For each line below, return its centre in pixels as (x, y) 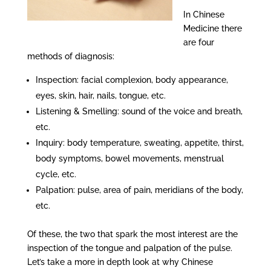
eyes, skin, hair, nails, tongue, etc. (100, 96)
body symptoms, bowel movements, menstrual (129, 158)
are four (198, 42)
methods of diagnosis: (70, 56)
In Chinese (204, 15)
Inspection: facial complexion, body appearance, (132, 80)
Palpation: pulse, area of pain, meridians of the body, (139, 190)
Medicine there (212, 28)
